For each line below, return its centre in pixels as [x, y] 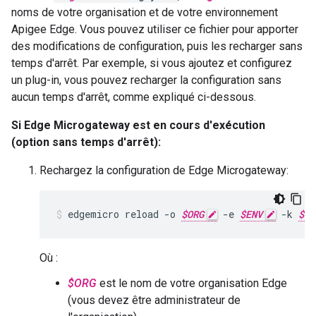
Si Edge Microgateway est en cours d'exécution [138, 125]
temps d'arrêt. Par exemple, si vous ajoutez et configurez [152, 63]
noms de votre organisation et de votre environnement [145, 12]
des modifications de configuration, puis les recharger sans [157, 46]
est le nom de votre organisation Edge [192, 283]
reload [142, 214]
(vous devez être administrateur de [154, 300]
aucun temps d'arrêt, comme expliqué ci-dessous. [134, 97]
